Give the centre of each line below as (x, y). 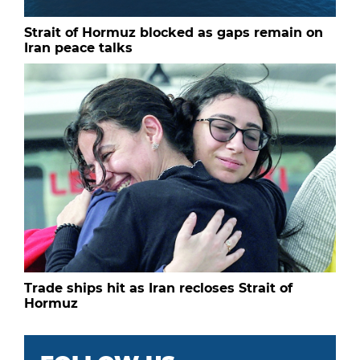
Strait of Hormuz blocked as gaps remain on (174, 33)
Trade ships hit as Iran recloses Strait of (158, 288)
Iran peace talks (78, 48)
